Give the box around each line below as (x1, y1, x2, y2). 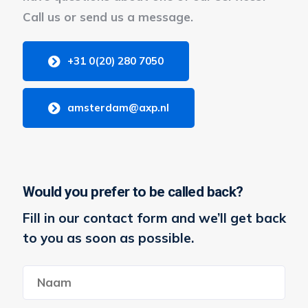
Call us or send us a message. (22, 9, 193, 24)
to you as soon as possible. (22, 229, 194, 246)
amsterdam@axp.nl (67, 100, 169, 114)
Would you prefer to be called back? (22, 183, 243, 200)
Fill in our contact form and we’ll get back (22, 209, 286, 226)
